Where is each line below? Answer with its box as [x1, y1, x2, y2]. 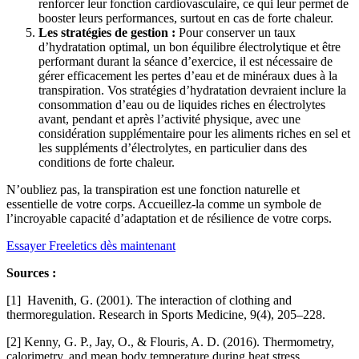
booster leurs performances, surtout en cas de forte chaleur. [38, 10, 333, 25]
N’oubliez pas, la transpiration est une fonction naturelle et [6, 182, 300, 196]
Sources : [6, 265, 56, 280]
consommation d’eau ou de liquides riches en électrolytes [38, 97, 325, 111]
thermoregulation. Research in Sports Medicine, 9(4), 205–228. [6, 307, 325, 321]
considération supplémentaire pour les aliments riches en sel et [38, 126, 350, 140]
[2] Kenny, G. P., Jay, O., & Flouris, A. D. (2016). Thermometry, [6, 334, 334, 349]
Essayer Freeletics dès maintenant [6, 238, 175, 252]
